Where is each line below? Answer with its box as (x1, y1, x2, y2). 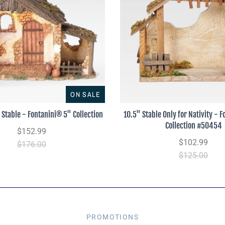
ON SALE (70, 89, 100, 99)
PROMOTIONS (86, 212, 139, 221)
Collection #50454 (165, 120, 222, 131)
